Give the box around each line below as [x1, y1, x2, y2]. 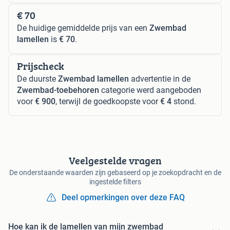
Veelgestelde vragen [68, 152, 162, 168]
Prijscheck [17, 58, 64, 73]
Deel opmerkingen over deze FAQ [62, 192, 185, 202]
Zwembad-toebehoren [17, 85, 99, 95]
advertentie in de [129, 73, 190, 84]
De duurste [17, 73, 58, 84]
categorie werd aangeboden [99, 85, 201, 95]
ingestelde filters [89, 177, 141, 186]
